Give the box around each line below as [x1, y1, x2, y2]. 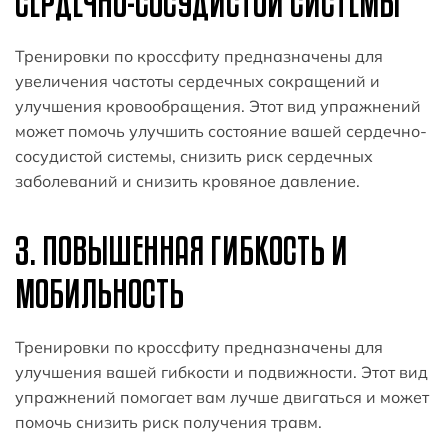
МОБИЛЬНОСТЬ [15, 270, 184, 315]
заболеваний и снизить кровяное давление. [15, 170, 360, 191]
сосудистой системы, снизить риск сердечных [15, 145, 373, 166]
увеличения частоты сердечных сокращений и [15, 70, 380, 91]
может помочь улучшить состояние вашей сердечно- [15, 120, 427, 141]
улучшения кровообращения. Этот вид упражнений [15, 95, 421, 116]
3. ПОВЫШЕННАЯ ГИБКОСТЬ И [15, 227, 348, 272]
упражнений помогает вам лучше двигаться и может [15, 386, 429, 407]
